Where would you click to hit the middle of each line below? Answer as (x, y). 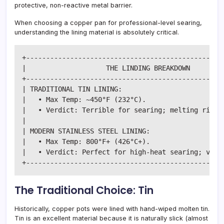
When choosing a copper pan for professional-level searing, (108, 22)
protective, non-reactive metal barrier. (73, 5)
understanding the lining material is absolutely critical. (97, 32)
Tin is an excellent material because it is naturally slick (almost (111, 218)
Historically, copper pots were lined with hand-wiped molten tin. (112, 208)
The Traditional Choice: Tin (84, 190)
